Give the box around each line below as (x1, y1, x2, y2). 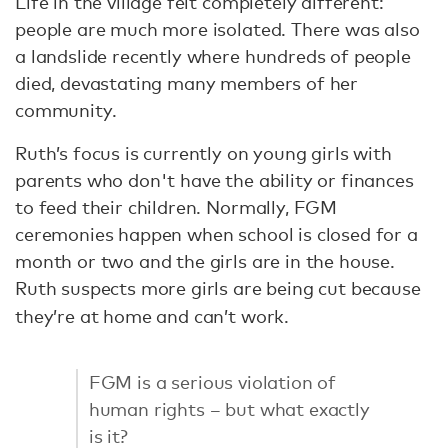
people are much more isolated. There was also (15, 18, 420, 41)
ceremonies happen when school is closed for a (15, 223, 418, 246)
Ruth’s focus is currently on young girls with (15, 142, 392, 165)
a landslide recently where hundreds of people (15, 45, 411, 68)
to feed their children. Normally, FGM (15, 196, 338, 219)
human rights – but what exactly (88, 397, 370, 420)
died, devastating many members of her (15, 72, 359, 95)
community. (15, 99, 122, 122)
